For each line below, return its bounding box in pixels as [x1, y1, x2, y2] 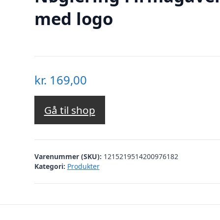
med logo [34, 6, 113, 30]
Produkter [67, 161, 100, 171]
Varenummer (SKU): [34, 151, 104, 161]
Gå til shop [44, 103, 95, 117]
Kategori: [34, 161, 65, 171]
